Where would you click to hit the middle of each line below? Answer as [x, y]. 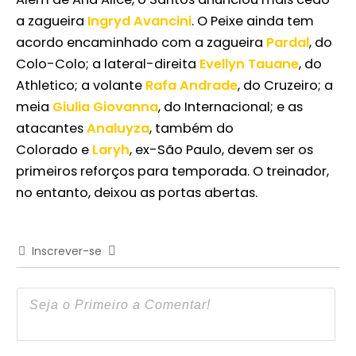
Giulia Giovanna [105, 107]
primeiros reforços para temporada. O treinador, [172, 172]
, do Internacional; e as [230, 107]
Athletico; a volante [81, 86]
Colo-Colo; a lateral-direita [108, 64]
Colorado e [54, 150]
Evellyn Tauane [249, 64]
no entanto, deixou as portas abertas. [137, 193]
